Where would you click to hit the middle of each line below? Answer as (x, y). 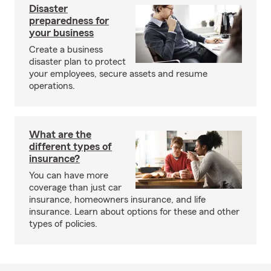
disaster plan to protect (77, 62)
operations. (52, 86)
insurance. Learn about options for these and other (134, 212)
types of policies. (63, 224)
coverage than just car (75, 188)
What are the (60, 134)
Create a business (66, 50)
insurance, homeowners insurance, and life (117, 200)
